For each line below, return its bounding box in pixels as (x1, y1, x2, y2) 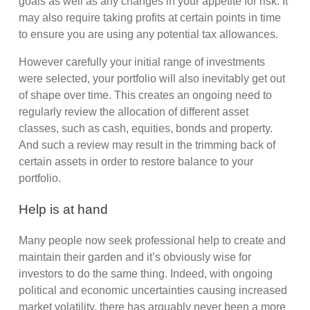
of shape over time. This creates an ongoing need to (19, 89, 273, 102)
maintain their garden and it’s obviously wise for (19, 250, 252, 263)
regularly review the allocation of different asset (19, 106, 249, 118)
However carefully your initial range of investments (19, 56, 266, 69)
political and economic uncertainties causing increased (19, 284, 288, 296)
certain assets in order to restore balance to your (19, 156, 254, 168)
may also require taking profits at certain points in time (19, 12, 282, 24)
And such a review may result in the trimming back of (19, 139, 276, 152)
